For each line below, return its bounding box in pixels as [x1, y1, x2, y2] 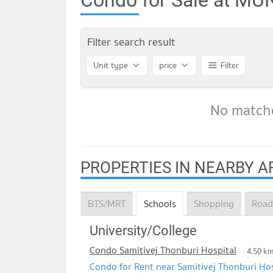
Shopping [193, 195, 234, 211]
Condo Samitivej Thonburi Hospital [90, 242, 236, 258]
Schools [143, 195, 176, 211]
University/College [90, 223, 197, 239]
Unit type [93, 58, 128, 73]
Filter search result [87, 33, 175, 51]
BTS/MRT [88, 195, 126, 211]
